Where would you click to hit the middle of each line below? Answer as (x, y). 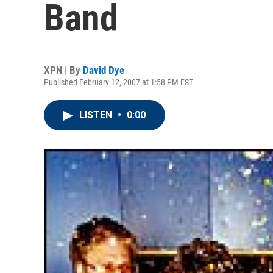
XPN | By (63, 70)
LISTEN (97, 115)
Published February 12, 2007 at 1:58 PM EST (119, 82)
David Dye (104, 70)
